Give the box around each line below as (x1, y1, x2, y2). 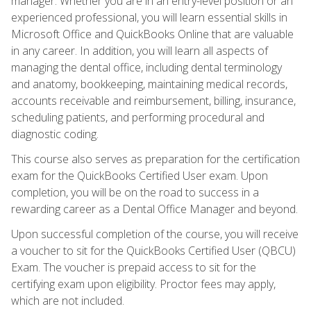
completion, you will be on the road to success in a (11, 184, 259, 200)
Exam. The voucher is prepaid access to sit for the (11, 259, 256, 275)
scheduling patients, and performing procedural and (11, 109, 264, 125)
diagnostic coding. (11, 126, 99, 142)
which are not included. (11, 292, 124, 308)
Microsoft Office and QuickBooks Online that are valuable (11, 26, 294, 42)
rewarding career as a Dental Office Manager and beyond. (11, 201, 298, 217)
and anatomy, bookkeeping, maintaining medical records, (11, 76, 287, 92)
